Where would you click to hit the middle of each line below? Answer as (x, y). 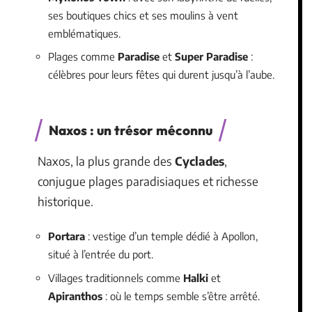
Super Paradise (211, 56)
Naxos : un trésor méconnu (131, 130)
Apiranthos (75, 296)
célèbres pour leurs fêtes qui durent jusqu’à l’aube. (161, 75)
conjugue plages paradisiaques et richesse (148, 181)
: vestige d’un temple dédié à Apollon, (171, 236)
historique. (65, 201)
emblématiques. (84, 33)
